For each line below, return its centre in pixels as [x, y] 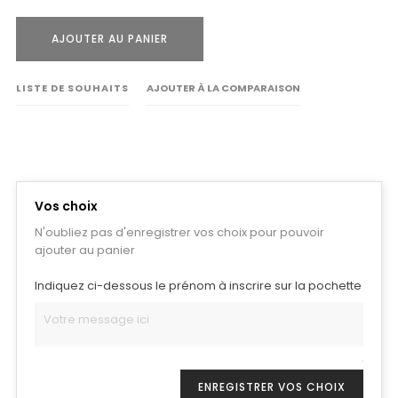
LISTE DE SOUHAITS [72, 88]
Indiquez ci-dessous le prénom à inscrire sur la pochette [198, 286]
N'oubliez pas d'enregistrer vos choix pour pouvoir [179, 232]
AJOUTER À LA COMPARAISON [223, 88]
